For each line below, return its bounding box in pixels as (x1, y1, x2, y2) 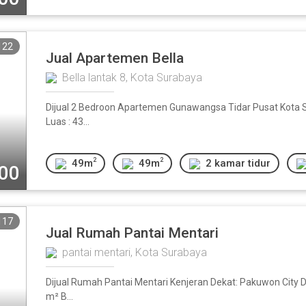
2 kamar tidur (205, 156, 270, 169)
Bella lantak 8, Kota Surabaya (62, 71, 202, 84)
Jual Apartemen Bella (46, 50, 184, 66)
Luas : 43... (46, 116, 89, 127)
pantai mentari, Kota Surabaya (62, 246, 207, 259)
